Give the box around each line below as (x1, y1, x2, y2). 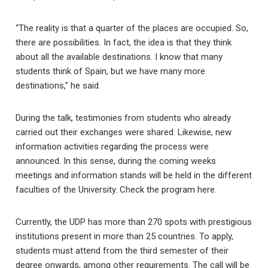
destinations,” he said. (16, 80, 101, 91)
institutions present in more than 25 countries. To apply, (16, 231, 234, 242)
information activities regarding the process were (16, 141, 209, 152)
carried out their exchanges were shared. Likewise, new (16, 127, 232, 138)
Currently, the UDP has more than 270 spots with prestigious (16, 217, 252, 227)
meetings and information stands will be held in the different (16, 170, 252, 181)
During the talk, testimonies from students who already (16, 112, 232, 123)
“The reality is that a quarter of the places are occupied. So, (16, 23, 249, 33)
